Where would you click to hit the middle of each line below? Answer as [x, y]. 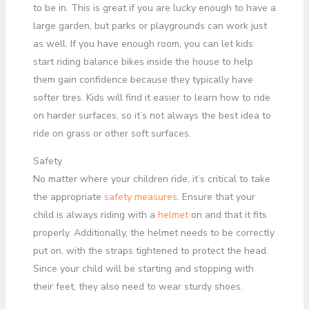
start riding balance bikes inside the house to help [143, 62]
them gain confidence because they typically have [143, 80]
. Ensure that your [216, 197]
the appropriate [68, 197]
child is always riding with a [95, 215]
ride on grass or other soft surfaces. [112, 133]
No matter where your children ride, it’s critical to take [151, 179]
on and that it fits [229, 215]
